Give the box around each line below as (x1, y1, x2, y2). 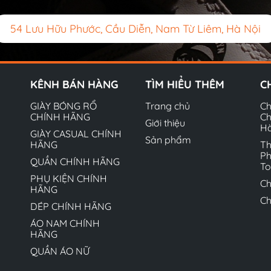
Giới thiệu (145, 117, 185, 129)
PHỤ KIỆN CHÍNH (30, 172, 107, 184)
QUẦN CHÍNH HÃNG (30, 155, 120, 168)
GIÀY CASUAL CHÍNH (30, 128, 122, 140)
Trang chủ (145, 100, 190, 112)
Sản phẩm (145, 134, 191, 146)
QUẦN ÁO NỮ (30, 245, 90, 257)
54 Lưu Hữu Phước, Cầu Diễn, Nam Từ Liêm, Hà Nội (10, 22, 261, 36)
